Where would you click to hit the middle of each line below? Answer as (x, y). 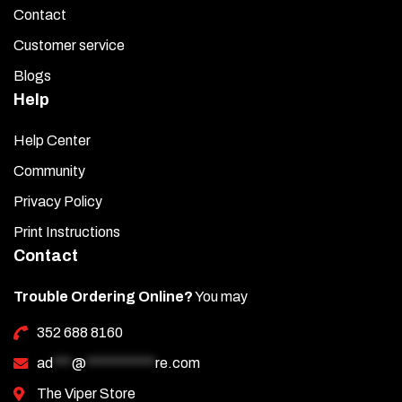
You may (220, 297)
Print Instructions (67, 232)
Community (49, 171)
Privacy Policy (58, 202)
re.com (178, 363)
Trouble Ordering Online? (103, 297)
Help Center (52, 141)
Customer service (69, 46)
